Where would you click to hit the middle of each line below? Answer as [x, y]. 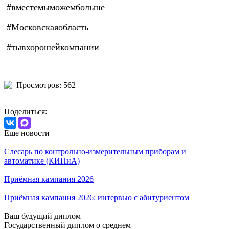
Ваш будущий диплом [42, 216]
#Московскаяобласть [46, 27]
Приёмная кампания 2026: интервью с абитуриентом [97, 198]
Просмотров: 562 [46, 85]
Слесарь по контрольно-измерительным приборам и [95, 152]
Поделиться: [26, 112]
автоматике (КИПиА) [42, 161]
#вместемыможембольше [54, 7]
